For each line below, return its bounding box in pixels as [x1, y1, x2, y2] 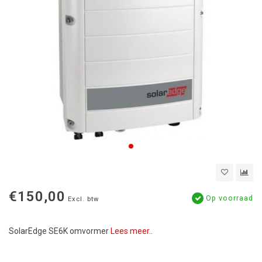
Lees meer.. [111, 226, 153, 236]
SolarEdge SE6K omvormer [9, 226, 111, 236]
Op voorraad [204, 194, 253, 202]
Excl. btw [68, 195, 99, 203]
